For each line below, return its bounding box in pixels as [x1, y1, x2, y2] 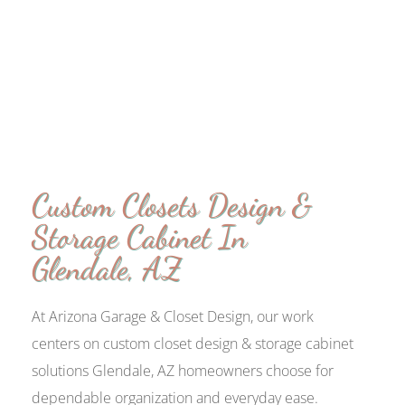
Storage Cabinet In [32, 218, 247, 257]
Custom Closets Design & [32, 186, 312, 225]
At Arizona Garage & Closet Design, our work [32, 306, 314, 327]
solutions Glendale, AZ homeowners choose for [32, 361, 334, 381]
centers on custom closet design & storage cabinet [32, 334, 353, 354]
